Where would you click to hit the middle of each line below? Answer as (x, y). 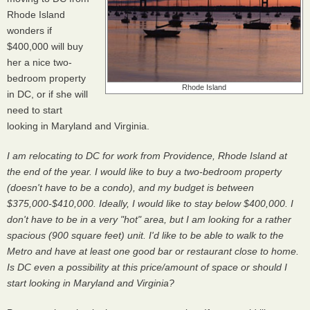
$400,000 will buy (45, 46)
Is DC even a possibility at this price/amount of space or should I (147, 267)
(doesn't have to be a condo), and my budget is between (130, 188)
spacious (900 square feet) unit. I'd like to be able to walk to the (145, 235)
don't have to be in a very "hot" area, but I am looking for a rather (149, 219)
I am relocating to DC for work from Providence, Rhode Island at (147, 156)
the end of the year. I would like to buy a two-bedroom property (144, 172)
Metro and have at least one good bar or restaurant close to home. (153, 251)
